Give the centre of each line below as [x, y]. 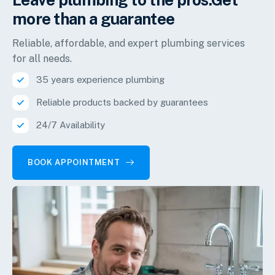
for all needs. [42, 58]
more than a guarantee [94, 18]
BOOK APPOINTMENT [74, 163]
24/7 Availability [71, 125]
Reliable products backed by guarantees [122, 102]
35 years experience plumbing [100, 79]
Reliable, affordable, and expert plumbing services [129, 43]
